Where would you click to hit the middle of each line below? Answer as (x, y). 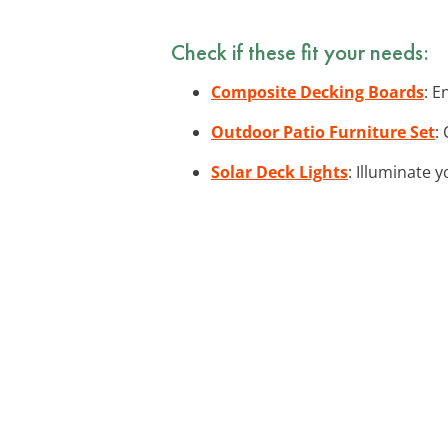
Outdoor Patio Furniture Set (323, 131)
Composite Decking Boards (317, 91)
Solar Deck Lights (279, 171)
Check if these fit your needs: (300, 51)
